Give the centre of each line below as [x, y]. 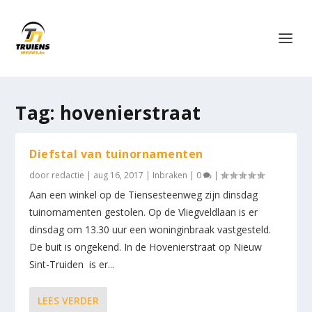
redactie [68, 175]
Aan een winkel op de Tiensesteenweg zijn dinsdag [144, 195]
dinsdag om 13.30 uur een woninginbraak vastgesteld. [150, 229]
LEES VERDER [69, 301]
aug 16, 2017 [119, 175]
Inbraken [170, 175]
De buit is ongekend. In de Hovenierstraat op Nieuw [146, 247]
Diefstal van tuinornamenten [116, 154]
